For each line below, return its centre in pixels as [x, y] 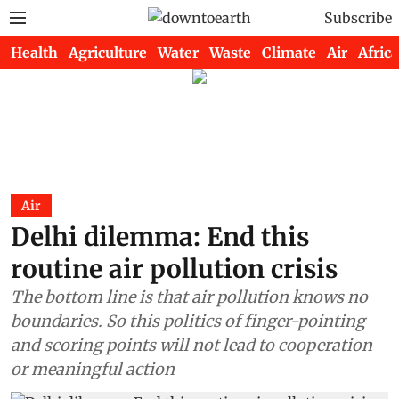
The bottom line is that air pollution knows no [189, 297]
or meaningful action [93, 369]
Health [34, 53]
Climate [289, 53]
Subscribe [358, 18]
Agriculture [108, 53]
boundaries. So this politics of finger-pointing [188, 321]
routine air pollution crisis [174, 269]
